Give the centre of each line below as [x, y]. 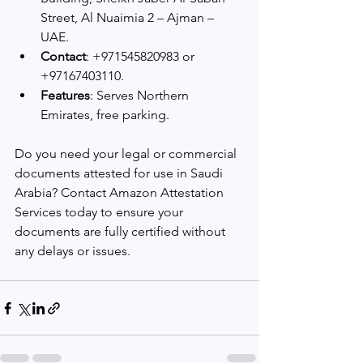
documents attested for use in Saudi [120, 173]
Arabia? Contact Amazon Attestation [121, 192]
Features [65, 95]
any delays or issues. [73, 251]
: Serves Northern [141, 95]
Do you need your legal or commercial [127, 154]
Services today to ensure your [100, 212]
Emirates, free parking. [105, 115]
